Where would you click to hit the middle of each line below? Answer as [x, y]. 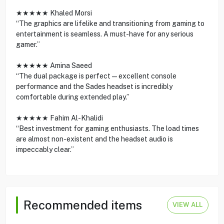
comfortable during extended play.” [72, 97]
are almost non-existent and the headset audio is [94, 139]
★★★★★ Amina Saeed [54, 65]
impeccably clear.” [45, 149]
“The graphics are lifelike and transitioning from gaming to [110, 23]
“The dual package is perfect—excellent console [96, 76]
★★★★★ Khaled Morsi [54, 13]
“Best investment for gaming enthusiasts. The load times [107, 128]
